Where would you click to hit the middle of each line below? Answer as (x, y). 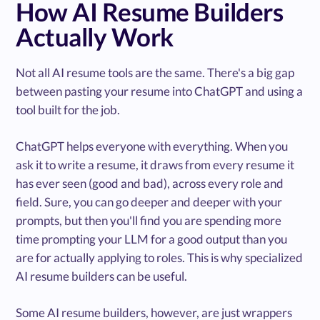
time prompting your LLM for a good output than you (152, 239)
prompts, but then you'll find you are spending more (149, 221)
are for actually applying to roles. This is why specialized (160, 258)
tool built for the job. (68, 110)
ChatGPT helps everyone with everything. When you (152, 146)
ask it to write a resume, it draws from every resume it (155, 165)
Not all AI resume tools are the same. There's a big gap (155, 73)
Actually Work (95, 37)
